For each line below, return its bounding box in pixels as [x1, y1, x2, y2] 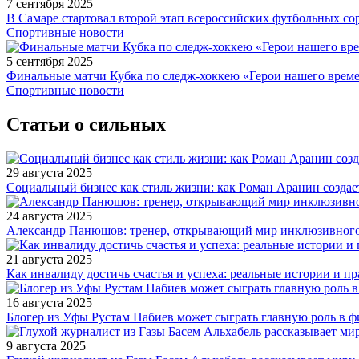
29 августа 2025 [6, 165, 92, 179]
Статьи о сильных [6, 114, 166, 135]
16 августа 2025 [6, 295, 92, 309]
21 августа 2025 [6, 252, 92, 266]
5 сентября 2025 [6, 54, 93, 69]
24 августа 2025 [6, 208, 92, 223]
